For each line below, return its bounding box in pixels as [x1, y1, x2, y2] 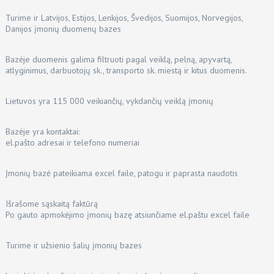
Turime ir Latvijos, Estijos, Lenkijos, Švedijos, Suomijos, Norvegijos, [5, 12, 243, 23]
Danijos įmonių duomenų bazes [5, 23, 121, 34]
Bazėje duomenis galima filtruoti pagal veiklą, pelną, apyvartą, [5, 53, 232, 65]
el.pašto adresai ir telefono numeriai [5, 136, 139, 148]
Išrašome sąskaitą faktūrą [5, 198, 98, 209]
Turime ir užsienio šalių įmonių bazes [5, 239, 142, 251]
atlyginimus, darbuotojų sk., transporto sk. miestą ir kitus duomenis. [5, 64, 247, 76]
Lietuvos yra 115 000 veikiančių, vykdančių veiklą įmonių [5, 95, 213, 106]
